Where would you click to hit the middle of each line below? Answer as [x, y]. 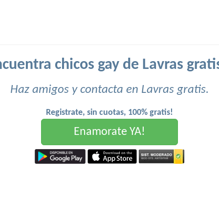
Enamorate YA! [109, 132]
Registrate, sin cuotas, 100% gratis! [109, 113]
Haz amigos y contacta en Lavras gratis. [109, 90]
